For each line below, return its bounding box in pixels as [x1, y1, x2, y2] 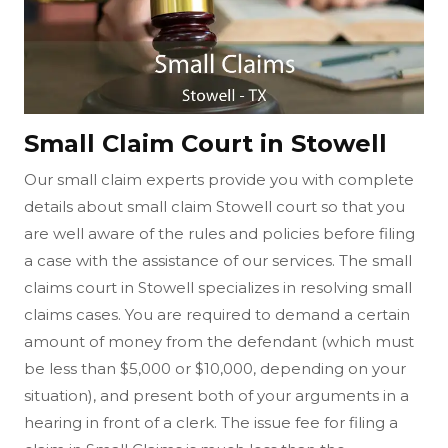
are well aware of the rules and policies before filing [24, 223, 415, 243]
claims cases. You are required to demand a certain [24, 304, 410, 324]
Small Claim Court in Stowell [24, 128, 387, 158]
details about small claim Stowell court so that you [24, 196, 405, 216]
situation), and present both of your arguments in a [24, 385, 409, 405]
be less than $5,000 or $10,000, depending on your [24, 358, 406, 378]
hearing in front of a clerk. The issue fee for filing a [24, 412, 398, 432]
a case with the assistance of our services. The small [24, 250, 412, 270]
